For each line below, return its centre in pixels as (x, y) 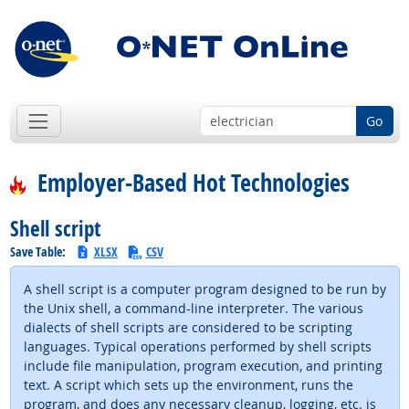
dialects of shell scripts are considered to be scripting (188, 327)
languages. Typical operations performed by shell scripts (197, 346)
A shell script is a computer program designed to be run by (204, 288)
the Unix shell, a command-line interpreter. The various (193, 308)
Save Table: (39, 251)
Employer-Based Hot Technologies (191, 183)
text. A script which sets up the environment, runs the (188, 384)
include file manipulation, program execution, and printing (203, 365)
